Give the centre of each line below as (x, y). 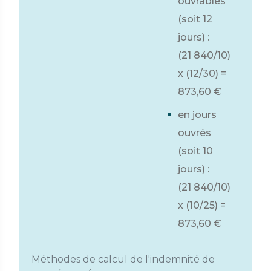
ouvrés (194, 133)
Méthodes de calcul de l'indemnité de (123, 259)
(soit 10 (195, 151)
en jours (197, 115)
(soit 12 (195, 19)
